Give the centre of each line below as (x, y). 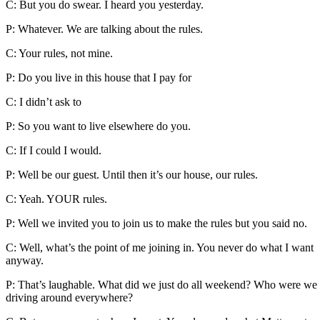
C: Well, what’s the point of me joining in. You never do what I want (160, 247)
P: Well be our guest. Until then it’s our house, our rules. (132, 174)
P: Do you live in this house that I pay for (99, 77)
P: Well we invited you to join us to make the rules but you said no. (156, 223)
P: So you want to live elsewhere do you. (98, 126)
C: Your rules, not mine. (59, 53)
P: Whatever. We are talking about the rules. (104, 29)
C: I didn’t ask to (44, 101)
